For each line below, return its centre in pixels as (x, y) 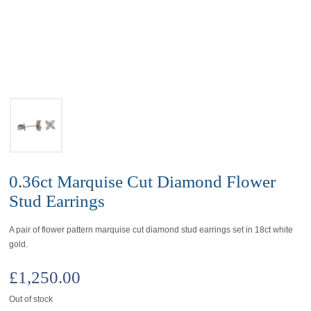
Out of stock (31, 300)
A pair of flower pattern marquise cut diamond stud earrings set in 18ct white (151, 229)
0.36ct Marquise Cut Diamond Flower (143, 182)
